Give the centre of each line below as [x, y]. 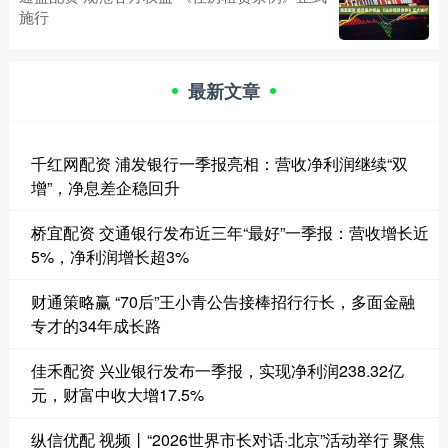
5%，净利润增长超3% [109, 256]
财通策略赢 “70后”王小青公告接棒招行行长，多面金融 [222, 301]
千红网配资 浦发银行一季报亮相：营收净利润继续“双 [219, 163]
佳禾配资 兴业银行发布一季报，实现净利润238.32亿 [217, 370]
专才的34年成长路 [95, 325]
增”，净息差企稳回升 [105, 187]
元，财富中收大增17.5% [117, 394]
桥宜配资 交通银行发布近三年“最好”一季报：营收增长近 [229, 232]
